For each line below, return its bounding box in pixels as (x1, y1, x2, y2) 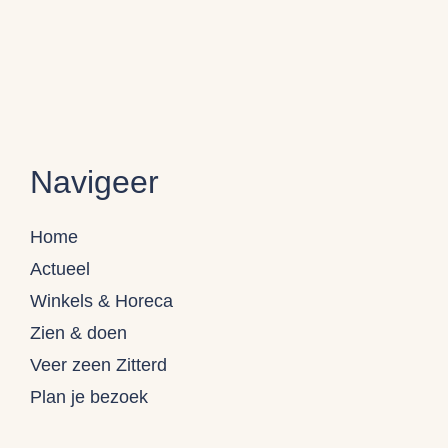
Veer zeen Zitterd (30, 354, 167, 375)
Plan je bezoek (30, 386, 148, 407)
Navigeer (30, 163, 159, 200)
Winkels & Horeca (30, 290, 173, 311)
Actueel (30, 258, 90, 279)
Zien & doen (30, 322, 127, 343)
